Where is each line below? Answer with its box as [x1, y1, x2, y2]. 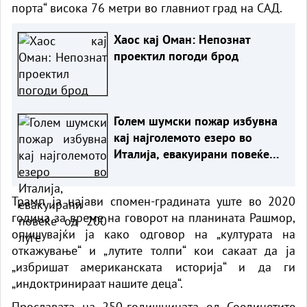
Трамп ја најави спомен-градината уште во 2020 [12, 193, 295, 209]
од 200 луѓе [113, 162, 178, 178]
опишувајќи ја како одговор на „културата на [12, 225, 295, 242]
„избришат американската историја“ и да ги [12, 258, 295, 275]
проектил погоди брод [113, 47, 238, 64]
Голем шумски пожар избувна [113, 112, 278, 129]
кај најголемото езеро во [113, 129, 252, 145]
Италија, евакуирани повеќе [113, 145, 269, 162]
